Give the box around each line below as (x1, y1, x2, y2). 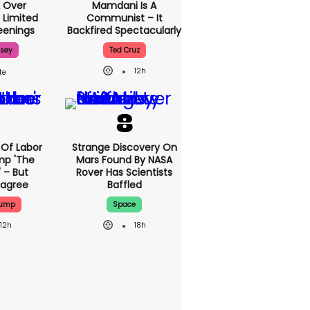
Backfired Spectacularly (67, 24, 182, 38)
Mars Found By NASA (76, 153, 173, 167)
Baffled (107, 178, 142, 192)
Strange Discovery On (71, 140, 177, 155)
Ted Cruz (109, 45, 140, 56)
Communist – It (86, 11, 163, 26)
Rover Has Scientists (76, 165, 173, 180)
